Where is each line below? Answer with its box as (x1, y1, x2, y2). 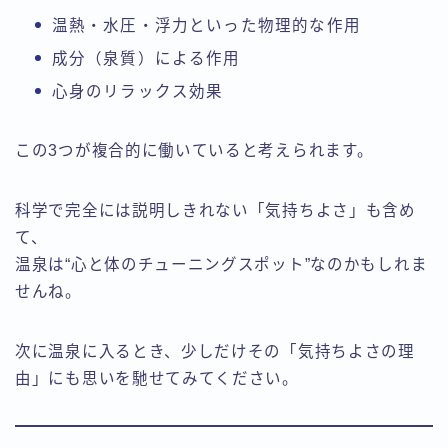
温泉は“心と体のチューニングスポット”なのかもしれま (15, 255, 428, 273)
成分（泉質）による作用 (51, 49, 241, 67)
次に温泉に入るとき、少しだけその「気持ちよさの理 (15, 342, 415, 360)
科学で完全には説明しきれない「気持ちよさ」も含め (15, 201, 416, 219)
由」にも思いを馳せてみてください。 (15, 369, 299, 387)
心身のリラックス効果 (51, 82, 224, 100)
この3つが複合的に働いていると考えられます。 (15, 141, 374, 159)
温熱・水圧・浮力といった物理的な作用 (51, 16, 362, 34)
